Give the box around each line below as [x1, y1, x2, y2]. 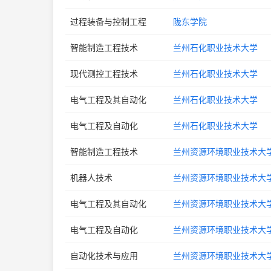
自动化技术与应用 [70, 250, 138, 261]
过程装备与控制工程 [70, 16, 146, 27]
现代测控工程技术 [70, 68, 138, 79]
